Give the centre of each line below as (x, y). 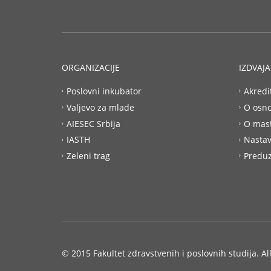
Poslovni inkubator (104, 91)
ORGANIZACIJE (91, 67)
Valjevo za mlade (100, 107)
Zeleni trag (88, 155)
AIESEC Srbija (93, 123)
